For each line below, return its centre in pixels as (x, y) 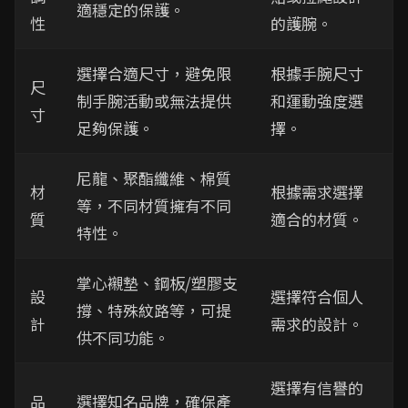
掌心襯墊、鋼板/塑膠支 (157, 283)
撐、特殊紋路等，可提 (154, 310)
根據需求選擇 (317, 192)
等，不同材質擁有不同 (154, 205)
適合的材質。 (317, 219)
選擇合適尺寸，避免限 (154, 73)
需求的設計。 (317, 324)
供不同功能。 (123, 337)
